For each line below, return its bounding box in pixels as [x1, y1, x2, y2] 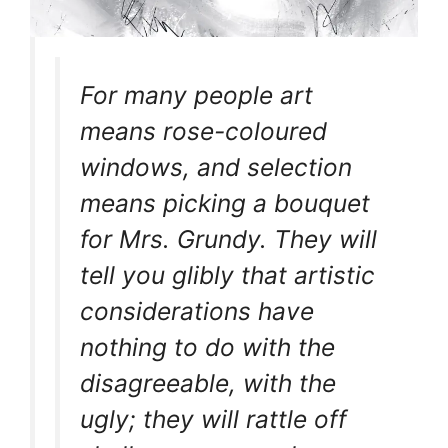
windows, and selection [80, 151, 352, 182]
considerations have [80, 295, 314, 326]
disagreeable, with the [80, 367, 336, 398]
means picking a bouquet [80, 187, 370, 218]
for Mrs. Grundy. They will [80, 223, 377, 254]
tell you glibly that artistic [80, 259, 375, 290]
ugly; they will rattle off [80, 403, 347, 434]
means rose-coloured [80, 115, 327, 146]
